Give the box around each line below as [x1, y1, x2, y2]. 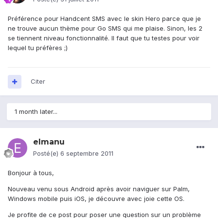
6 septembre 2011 [60, 149, 113, 158]
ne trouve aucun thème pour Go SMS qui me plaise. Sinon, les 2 [8, 24, 202, 33]
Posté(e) [33, 149, 60, 158]
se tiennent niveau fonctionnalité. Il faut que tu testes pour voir [8, 34, 200, 42]
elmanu [33, 137, 65, 147]
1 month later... [15, 108, 57, 116]
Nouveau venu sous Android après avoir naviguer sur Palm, [8, 185, 190, 193]
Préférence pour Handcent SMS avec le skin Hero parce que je [8, 15, 201, 23]
